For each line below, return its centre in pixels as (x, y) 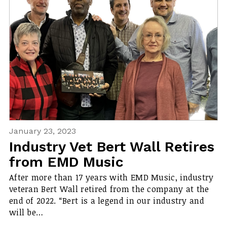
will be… (26, 213)
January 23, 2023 (42, 131)
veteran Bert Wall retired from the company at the (109, 189)
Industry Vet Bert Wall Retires (111, 146)
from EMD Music (66, 162)
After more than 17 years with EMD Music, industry (111, 178)
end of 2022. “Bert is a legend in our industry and (106, 201)
